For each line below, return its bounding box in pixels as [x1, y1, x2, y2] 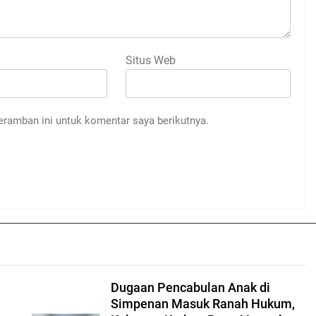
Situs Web [126, 54, 176, 67]
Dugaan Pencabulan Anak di [110, 281, 270, 295]
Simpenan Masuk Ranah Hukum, [110, 297, 295, 311]
